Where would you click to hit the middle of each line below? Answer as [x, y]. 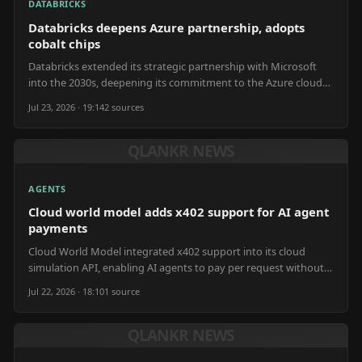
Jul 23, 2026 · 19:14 [66, 107]
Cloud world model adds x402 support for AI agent [179, 212]
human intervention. [78, 283]
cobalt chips [64, 43]
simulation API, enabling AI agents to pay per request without [176, 267]
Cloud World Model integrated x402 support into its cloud [167, 251]
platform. [51, 99]
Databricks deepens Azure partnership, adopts [166, 27]
